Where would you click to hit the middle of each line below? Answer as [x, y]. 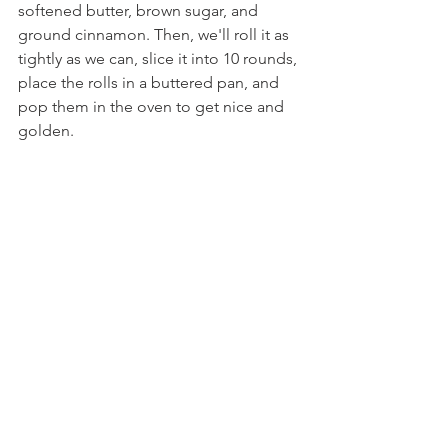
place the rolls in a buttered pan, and [150, 82]
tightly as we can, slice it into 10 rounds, [159, 58]
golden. [46, 130]
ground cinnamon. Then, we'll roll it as [155, 34]
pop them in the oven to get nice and [153, 106]
